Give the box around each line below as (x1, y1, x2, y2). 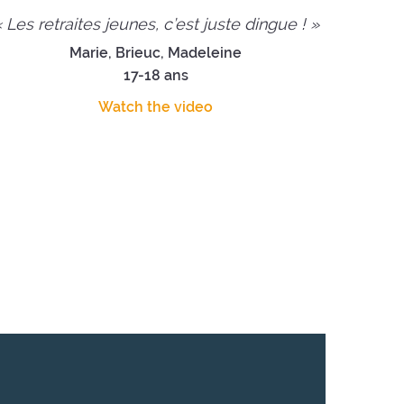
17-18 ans (123, 66, 188, 84)
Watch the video (98, 97, 214, 115)
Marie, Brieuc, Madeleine (69, 43, 243, 61)
